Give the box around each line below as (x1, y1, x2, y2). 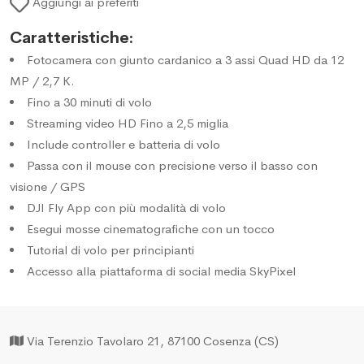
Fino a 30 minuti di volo (27, 93, 152, 110)
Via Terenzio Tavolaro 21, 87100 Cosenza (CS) (27, 332, 279, 349)
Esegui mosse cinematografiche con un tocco (27, 220, 275, 236)
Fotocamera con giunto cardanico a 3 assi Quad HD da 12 (27, 51, 344, 67)
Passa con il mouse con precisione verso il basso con (27, 157, 318, 173)
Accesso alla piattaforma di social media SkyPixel (27, 262, 296, 279)
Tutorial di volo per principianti (27, 241, 194, 258)
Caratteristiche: (10, 27, 133, 48)
